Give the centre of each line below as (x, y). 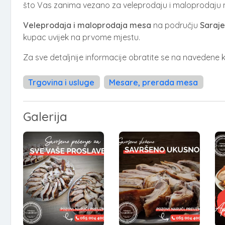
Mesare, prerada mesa (154, 82)
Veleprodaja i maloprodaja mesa (87, 25)
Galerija (45, 117)
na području (176, 25)
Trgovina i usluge (62, 82)
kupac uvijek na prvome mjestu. (82, 37)
